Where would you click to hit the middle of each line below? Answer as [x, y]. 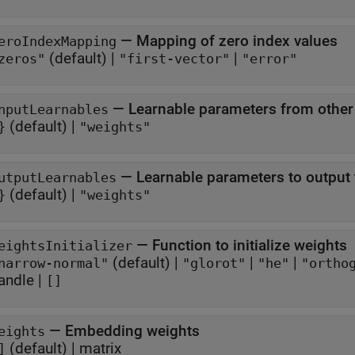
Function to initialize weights [250, 245]
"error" [269, 59]
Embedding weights [132, 331]
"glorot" [214, 263]
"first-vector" [174, 59]
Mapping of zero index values [237, 41]
